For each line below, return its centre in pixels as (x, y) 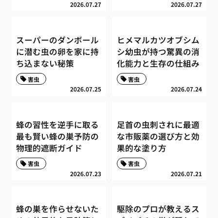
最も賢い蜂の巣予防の (58, 136)
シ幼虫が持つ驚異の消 (158, 51)
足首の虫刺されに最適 (158, 124)
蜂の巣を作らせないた (58, 209)
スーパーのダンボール (58, 40)
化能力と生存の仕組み (158, 63)
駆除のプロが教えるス (158, 209)
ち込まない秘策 (45, 63)
